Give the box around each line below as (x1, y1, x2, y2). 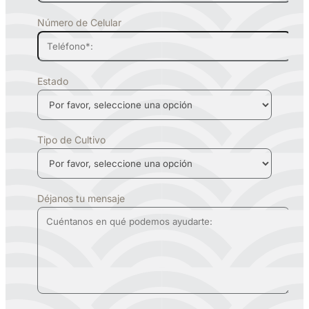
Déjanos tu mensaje (37, 192, 125, 204)
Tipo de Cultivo (37, 133, 106, 146)
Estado (37, 74, 68, 87)
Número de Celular (37, 16, 121, 28)
